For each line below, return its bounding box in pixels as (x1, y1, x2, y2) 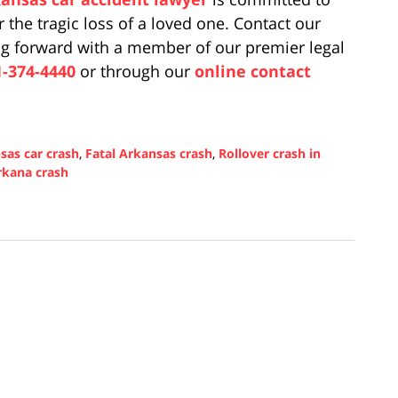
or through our (76, 60, 195, 82)
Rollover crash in (219, 144, 321, 162)
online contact (195, 60, 311, 82)
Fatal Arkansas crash (85, 144, 212, 162)
